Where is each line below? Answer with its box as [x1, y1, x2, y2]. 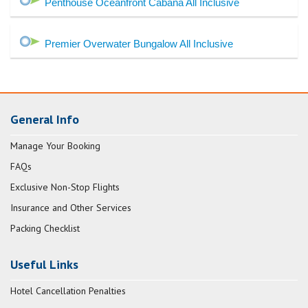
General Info [10, 111, 79, 128]
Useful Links [10, 256, 78, 273]
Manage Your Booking [10, 140, 100, 153]
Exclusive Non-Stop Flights [10, 181, 120, 194]
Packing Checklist [10, 222, 80, 235]
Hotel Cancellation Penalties [10, 285, 126, 298]
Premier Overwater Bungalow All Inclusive [45, 38, 233, 50]
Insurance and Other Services [10, 201, 131, 214]
